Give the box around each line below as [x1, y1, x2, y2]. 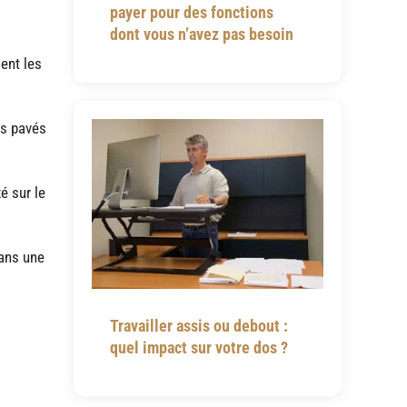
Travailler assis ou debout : [109, 315, 288, 335]
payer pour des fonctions [109, 2, 273, 22]
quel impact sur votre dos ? [109, 337, 288, 357]
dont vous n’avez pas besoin [109, 24, 293, 44]
